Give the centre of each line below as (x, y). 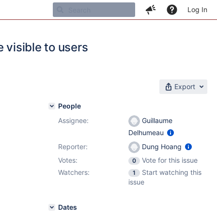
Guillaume (156, 120)
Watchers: (74, 172)
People (70, 106)
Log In (197, 9)
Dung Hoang (162, 147)
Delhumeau (147, 133)
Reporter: (73, 147)
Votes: (68, 160)
